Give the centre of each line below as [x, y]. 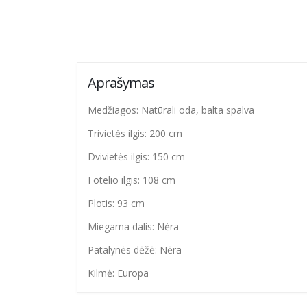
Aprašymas [121, 83]
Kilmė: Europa [118, 273]
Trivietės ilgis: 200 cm [135, 134]
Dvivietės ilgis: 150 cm [136, 157]
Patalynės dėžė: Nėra [135, 250]
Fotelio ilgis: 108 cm [132, 180]
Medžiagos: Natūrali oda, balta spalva [171, 110]
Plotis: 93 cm [116, 204]
